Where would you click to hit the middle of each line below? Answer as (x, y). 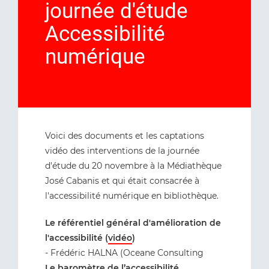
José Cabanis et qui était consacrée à (122, 181)
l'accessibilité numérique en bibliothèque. (132, 196)
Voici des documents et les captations (125, 136)
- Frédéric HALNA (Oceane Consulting (124, 253)
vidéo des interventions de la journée (122, 151)
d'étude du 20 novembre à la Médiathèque (133, 166)
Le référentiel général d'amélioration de (133, 223)
